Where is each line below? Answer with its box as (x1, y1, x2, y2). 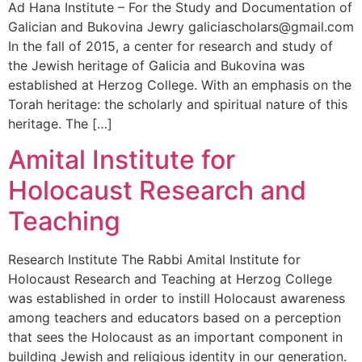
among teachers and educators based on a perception (8, 309, 341, 326)
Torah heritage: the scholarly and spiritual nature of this (8, 95, 347, 112)
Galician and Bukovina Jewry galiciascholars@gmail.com (8, 18, 354, 35)
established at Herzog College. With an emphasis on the (8, 76, 351, 93)
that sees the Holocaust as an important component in (8, 329, 343, 346)
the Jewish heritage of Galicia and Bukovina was (8, 57, 305, 74)
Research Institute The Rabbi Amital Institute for (8, 251, 301, 268)
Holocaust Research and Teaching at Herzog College (8, 271, 332, 288)
